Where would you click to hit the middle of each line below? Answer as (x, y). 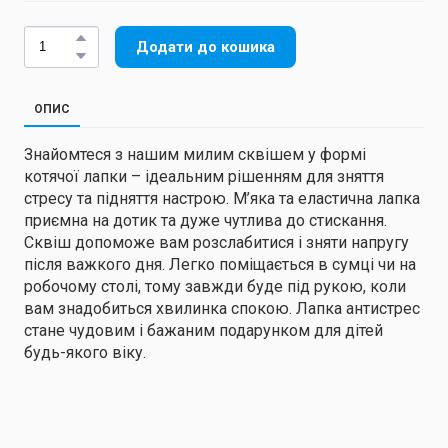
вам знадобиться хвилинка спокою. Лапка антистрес (222, 308)
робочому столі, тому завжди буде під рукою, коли (215, 286)
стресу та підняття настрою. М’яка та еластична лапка (222, 198)
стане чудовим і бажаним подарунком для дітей (203, 330)
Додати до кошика (205, 46)
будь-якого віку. (85, 352)
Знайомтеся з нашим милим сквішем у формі (195, 154)
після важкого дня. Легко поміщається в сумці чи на (220, 264)
